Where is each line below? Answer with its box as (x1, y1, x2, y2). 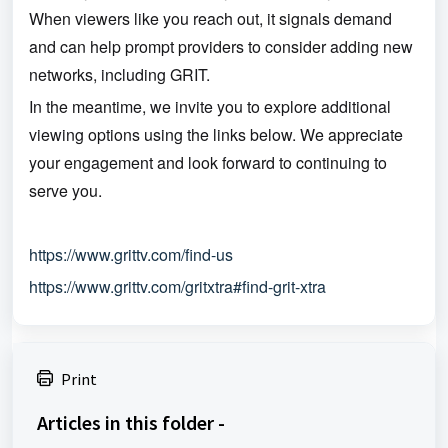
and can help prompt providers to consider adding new (29, 35, 413, 58)
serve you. (29, 179, 102, 202)
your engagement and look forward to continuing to (29, 151, 387, 174)
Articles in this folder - (37, 410, 225, 435)
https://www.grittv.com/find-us (29, 243, 233, 266)
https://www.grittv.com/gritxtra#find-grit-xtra (29, 275, 326, 298)
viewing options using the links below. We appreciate (29, 123, 403, 146)
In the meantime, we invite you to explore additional (29, 95, 391, 118)
